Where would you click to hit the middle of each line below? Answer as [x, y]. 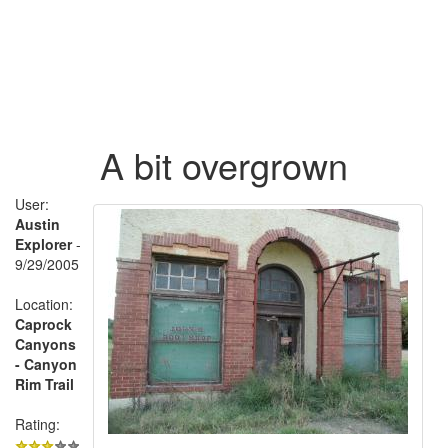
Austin [37, 223]
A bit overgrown [224, 164]
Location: [44, 303]
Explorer [43, 243]
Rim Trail [44, 383]
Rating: [37, 423]
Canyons [45, 343]
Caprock [43, 323]
